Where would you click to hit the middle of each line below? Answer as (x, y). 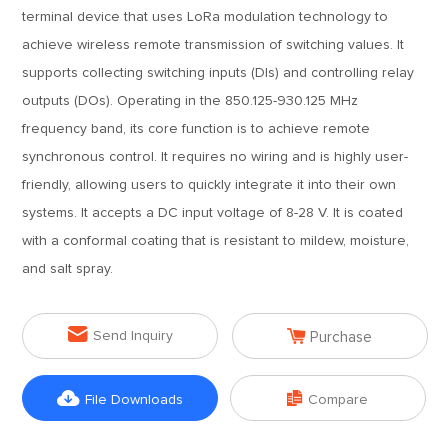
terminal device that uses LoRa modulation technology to (205, 17)
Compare (338, 400)
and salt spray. (68, 269)
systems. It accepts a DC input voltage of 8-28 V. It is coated (213, 213)
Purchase (341, 337)
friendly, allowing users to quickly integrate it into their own (209, 185)
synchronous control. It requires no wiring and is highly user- (215, 157)
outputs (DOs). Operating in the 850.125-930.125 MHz (190, 101)
